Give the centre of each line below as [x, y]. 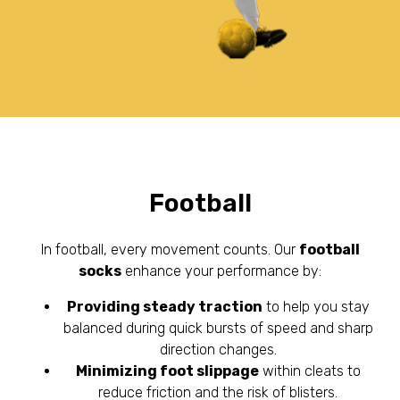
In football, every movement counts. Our [170, 249]
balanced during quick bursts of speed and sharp [218, 328]
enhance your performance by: [221, 271]
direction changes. [218, 349]
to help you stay [316, 306]
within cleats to [309, 371]
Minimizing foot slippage [167, 371]
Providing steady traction [164, 306]
